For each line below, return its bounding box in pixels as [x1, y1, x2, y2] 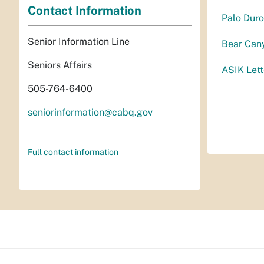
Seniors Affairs [28, 59, 92, 71]
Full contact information [28, 147, 118, 157]
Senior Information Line [28, 35, 130, 47]
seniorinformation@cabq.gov [28, 106, 153, 118]
